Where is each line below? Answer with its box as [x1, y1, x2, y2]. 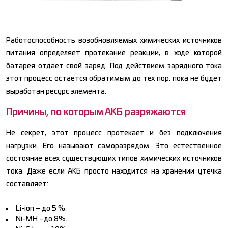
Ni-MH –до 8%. [16, 215, 67, 223]
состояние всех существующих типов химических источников [6, 155, 222, 162]
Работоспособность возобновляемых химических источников [6, 37, 222, 44]
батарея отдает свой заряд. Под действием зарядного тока [6, 62, 222, 70]
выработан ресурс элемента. [6, 88, 106, 95]
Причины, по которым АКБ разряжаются [6, 107, 186, 117]
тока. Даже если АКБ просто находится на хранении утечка [6, 167, 222, 175]
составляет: [6, 180, 48, 188]
